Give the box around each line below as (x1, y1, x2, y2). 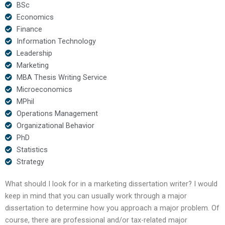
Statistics (16, 145, 48, 154)
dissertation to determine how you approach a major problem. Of (5, 203, 219, 212)
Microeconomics (16, 84, 72, 94)
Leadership (16, 48, 52, 58)
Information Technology (16, 36, 96, 46)
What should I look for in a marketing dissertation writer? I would (5, 179, 217, 188)
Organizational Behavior (16, 121, 94, 130)
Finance (16, 24, 42, 34)
